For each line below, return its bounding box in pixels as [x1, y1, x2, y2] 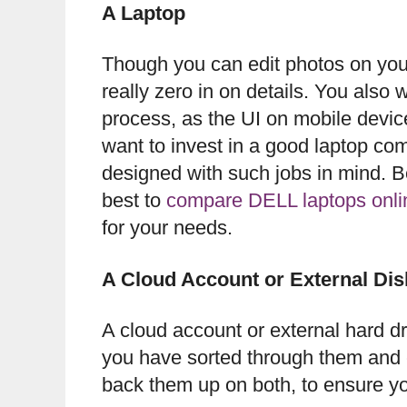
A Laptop [102, 2, 185, 25]
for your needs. [102, 216, 233, 240]
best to [102, 189, 166, 213]
